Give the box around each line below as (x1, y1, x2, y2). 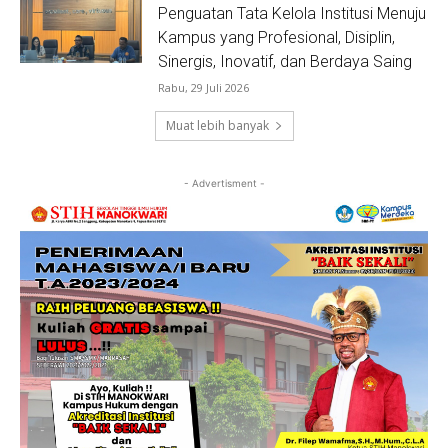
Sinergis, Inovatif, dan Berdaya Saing (158, 51, 413, 71)
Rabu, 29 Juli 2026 (158, 79, 250, 95)
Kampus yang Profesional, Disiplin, (158, 27, 396, 47)
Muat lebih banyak (165, 116, 269, 134)
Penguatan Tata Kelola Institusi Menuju (158, 3, 427, 23)
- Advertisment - (183, 176, 265, 189)
